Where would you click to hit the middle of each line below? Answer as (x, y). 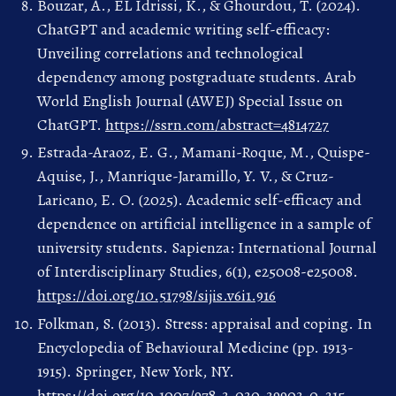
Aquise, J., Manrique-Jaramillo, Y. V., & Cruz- (186, 176)
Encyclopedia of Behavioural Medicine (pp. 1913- (195, 347)
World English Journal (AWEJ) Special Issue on (190, 100)
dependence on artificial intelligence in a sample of (204, 224)
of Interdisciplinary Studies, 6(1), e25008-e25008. (198, 272)
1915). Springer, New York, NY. (136, 371)
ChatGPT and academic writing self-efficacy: (183, 29)
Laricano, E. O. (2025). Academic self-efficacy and (199, 200)
